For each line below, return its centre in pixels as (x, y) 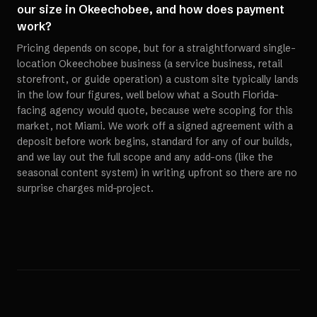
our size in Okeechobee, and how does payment (151, 9)
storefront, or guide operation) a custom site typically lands (158, 79)
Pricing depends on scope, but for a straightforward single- (156, 48)
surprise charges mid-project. (85, 188)
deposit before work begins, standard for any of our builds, (155, 142)
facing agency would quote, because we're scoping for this (155, 110)
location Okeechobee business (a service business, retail (150, 64)
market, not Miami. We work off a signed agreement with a (155, 126)
